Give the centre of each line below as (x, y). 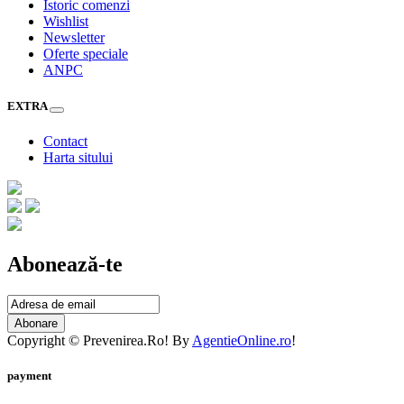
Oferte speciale (86, 54)
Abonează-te (65, 264)
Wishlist (66, 22)
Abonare (36, 323)
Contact (65, 141)
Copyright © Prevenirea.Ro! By (100, 340)
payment (29, 375)
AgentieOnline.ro (242, 340)
